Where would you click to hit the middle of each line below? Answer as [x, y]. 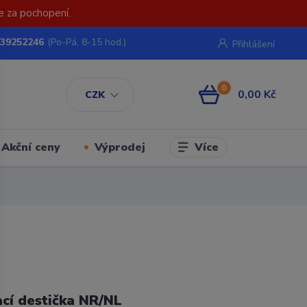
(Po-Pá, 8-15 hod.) [87, 42]
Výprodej [120, 147]
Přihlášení [253, 44]
